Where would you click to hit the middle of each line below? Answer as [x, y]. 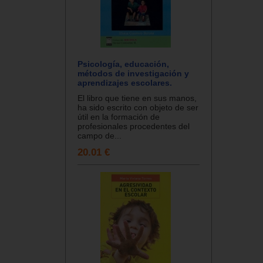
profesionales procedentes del [134, 126]
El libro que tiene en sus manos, [137, 98]
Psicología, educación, [123, 64]
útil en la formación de [119, 117]
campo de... [100, 135]
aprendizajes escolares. [125, 82]
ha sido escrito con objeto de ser [138, 107]
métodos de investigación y [133, 73]
